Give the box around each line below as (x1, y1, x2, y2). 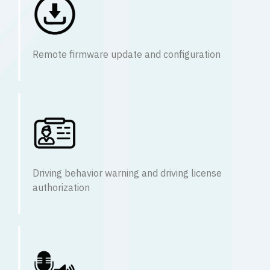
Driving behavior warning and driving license (33, 165, 222, 182)
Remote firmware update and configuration (33, 46, 221, 63)
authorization (33, 180, 90, 196)
